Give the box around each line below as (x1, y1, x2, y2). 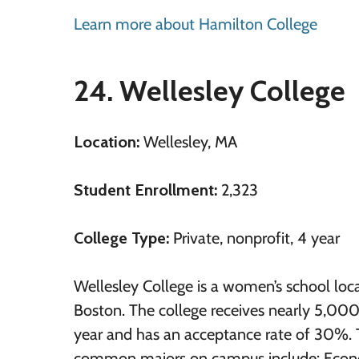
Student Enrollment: (74, 180, 221, 200)
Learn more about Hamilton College (74, 14, 317, 34)
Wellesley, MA (143, 132, 237, 151)
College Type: (74, 228, 173, 248)
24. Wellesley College (74, 73, 345, 108)
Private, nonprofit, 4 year (173, 228, 340, 248)
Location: (74, 132, 143, 151)
